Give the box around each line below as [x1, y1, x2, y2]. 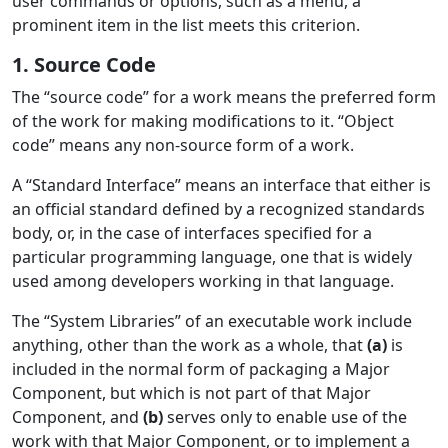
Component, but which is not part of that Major [12, 382, 371, 404]
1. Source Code [12, 51, 156, 78]
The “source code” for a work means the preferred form [12, 86, 436, 108]
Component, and [12, 406, 143, 428]
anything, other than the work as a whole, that [12, 334, 367, 356]
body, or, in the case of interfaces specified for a [12, 222, 372, 244]
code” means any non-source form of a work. [12, 134, 354, 156]
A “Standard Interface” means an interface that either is [12, 174, 431, 196]
